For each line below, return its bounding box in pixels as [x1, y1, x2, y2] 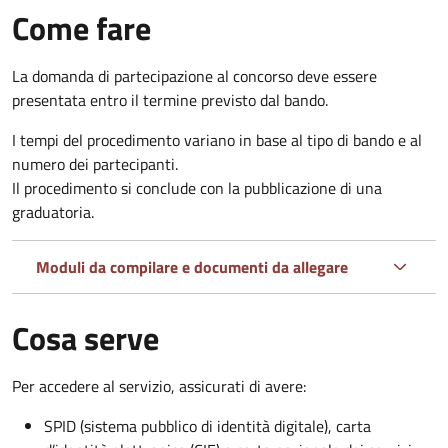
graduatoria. [12, 199, 94, 224]
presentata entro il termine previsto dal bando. [12, 87, 328, 112]
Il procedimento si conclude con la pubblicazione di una [12, 175, 382, 200]
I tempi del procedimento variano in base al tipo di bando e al [12, 127, 422, 152]
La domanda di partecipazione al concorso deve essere [12, 63, 377, 88]
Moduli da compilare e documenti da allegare [36, 254, 348, 279]
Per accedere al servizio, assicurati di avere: [12, 373, 306, 398]
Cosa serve [12, 313, 159, 362]
